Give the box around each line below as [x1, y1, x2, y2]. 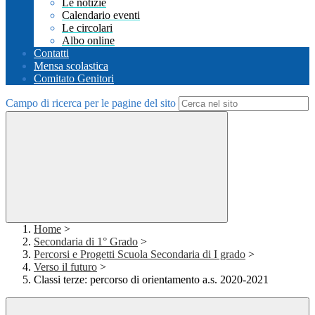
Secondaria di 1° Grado [34, 236, 138, 248]
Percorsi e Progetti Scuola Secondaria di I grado [34, 248, 245, 261]
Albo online [62, 34, 115, 47]
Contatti [34, 47, 69, 60]
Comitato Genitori [34, 72, 114, 85]
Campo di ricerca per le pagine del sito [6, 97, 176, 110]
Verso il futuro [34, 261, 97, 274]
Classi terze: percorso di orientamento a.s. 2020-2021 [34, 274, 269, 286]
